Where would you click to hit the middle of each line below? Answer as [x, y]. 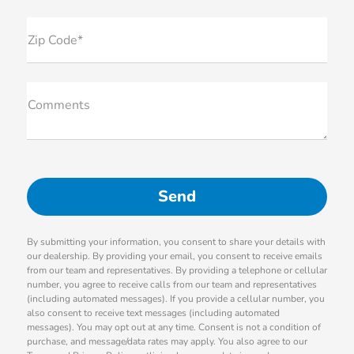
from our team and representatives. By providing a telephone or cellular [177, 271]
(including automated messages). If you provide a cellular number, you [175, 299]
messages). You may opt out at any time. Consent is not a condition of [173, 328]
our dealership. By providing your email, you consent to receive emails [174, 256]
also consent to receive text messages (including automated [153, 313]
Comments [58, 105]
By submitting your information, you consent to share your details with [176, 242]
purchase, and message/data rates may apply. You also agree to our [167, 342]
